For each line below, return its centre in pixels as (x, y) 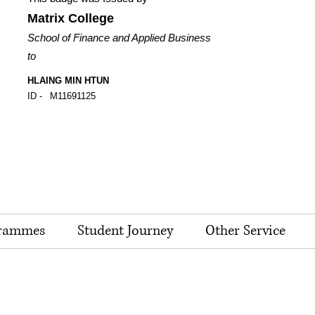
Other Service (245, 231)
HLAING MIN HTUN (68, 81)
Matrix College (71, 18)
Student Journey (125, 231)
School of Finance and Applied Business (119, 38)
